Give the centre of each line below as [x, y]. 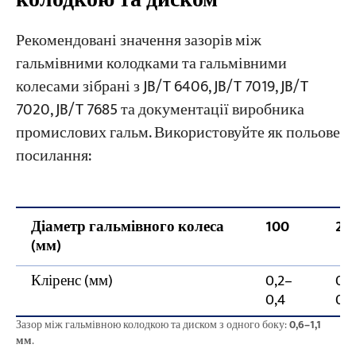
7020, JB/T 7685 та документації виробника [160, 110]
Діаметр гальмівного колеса [127, 227]
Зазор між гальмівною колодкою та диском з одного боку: [152, 325]
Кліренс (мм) [72, 281]
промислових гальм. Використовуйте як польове [178, 133]
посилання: [53, 156]
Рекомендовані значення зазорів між [138, 41]
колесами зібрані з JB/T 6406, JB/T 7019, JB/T [162, 87]
